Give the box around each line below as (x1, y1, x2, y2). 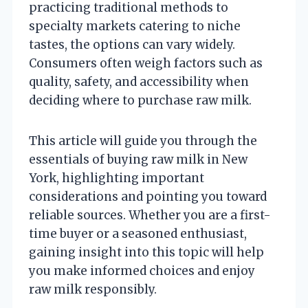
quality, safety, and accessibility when (29, 74, 249, 89)
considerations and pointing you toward (29, 188, 267, 204)
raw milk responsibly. (29, 281, 157, 297)
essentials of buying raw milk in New (29, 151, 247, 167)
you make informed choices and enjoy (29, 263, 255, 278)
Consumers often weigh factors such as (29, 55, 263, 71)
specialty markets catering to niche (29, 18, 241, 34)
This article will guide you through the (29, 133, 257, 148)
